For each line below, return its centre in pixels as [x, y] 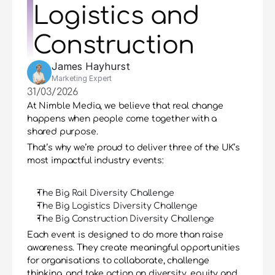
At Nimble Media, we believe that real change [125, 106]
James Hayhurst [91, 66]
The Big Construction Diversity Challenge [126, 219]
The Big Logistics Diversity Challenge [117, 206]
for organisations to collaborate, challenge [118, 261]
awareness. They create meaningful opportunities [134, 248]
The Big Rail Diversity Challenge [106, 193]
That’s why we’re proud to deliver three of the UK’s [134, 148]
